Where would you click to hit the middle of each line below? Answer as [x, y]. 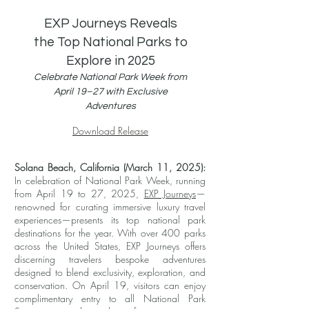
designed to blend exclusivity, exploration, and [110, 272]
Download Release [110, 131]
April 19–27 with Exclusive [110, 92]
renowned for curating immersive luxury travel [110, 207]
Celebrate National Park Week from [110, 77]
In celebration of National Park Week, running [110, 180]
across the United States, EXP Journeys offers [110, 246]
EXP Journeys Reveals [110, 23]
